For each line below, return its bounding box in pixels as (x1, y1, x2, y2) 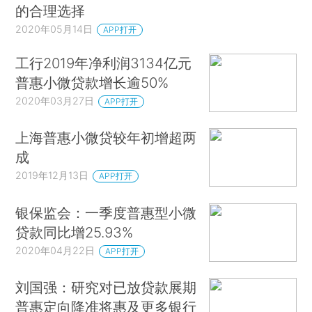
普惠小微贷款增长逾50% (15, 73, 169, 91)
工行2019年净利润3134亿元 (15, 54, 192, 72)
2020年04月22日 (15, 244, 95, 256)
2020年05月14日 (15, 23, 93, 36)
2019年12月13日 (15, 169, 89, 182)
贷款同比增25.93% (15, 223, 134, 241)
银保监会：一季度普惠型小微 (15, 203, 197, 221)
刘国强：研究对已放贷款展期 (15, 279, 197, 297)
